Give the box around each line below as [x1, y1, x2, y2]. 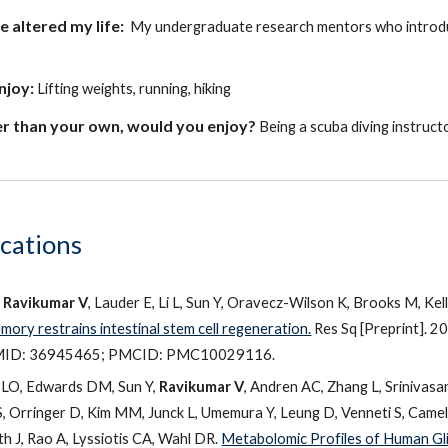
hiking [194, 80, 232, 97]
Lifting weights [34, 80, 134, 97]
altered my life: [9, 16, 125, 35]
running [136, 80, 189, 97]
